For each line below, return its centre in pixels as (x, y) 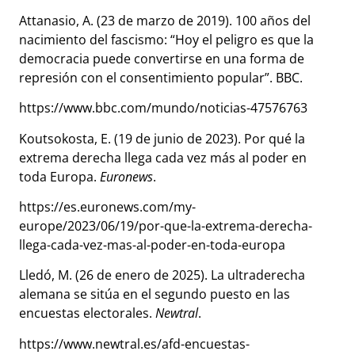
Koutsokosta (57, 138)
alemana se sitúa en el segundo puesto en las (155, 294)
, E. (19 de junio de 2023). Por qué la (200, 138)
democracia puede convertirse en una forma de (162, 58)
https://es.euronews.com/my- (107, 207)
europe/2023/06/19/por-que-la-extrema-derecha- (166, 226)
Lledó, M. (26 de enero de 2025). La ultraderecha (162, 275)
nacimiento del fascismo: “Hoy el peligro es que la (166, 39)
